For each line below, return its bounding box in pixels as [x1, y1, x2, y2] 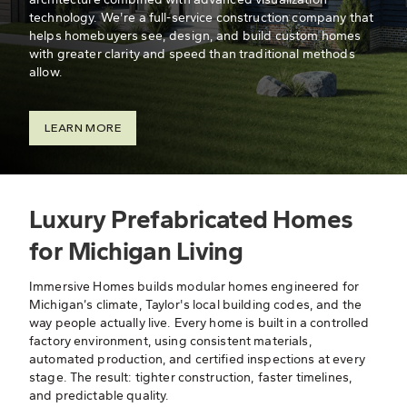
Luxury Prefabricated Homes [29, 204, 353, 234]
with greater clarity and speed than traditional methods [29, 46, 355, 62]
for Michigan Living [29, 236, 243, 266]
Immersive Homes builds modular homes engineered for [29, 279, 360, 294]
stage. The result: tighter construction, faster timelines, [29, 370, 353, 385]
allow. [29, 65, 63, 80]
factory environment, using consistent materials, [29, 333, 313, 349]
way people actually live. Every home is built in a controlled [29, 315, 370, 331]
